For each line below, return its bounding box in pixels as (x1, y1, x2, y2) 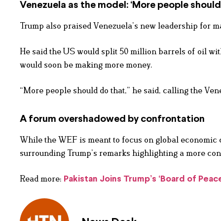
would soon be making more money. (20, 59, 152, 70)
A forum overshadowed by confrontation (20, 114, 205, 124)
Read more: (20, 173, 64, 184)
